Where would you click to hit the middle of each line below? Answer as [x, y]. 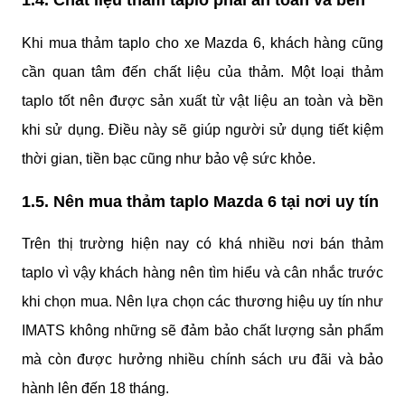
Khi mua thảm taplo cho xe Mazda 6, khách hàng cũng [202, 42]
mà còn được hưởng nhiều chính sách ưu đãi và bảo [202, 360]
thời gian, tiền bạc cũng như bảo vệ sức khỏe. [169, 158]
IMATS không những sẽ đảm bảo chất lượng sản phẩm [202, 331]
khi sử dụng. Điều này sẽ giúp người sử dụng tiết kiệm [202, 129]
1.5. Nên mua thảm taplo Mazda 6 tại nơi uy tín [200, 201]
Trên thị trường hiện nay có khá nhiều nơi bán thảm [202, 244]
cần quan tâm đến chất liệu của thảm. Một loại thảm [202, 71]
